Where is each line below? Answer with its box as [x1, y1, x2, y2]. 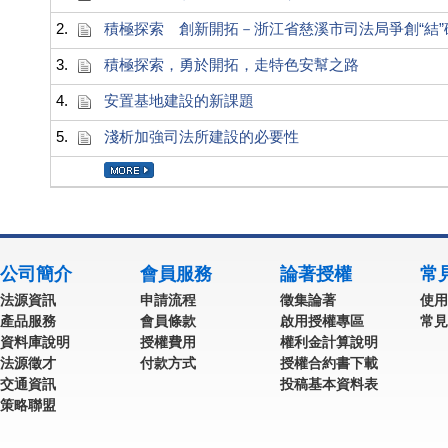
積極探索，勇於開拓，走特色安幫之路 [104, 56, 359, 73]
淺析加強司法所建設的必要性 [104, 128, 299, 145]
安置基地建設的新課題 [104, 92, 254, 109]
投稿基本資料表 [280, 376, 378, 392]
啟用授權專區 [280, 313, 364, 329]
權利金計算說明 [280, 334, 378, 350]
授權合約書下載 [280, 355, 378, 371]
